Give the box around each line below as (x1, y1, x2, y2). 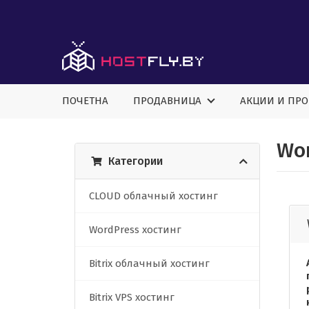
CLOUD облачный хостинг (89, 190, 218, 203)
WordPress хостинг (89, 223, 181, 237)
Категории (108, 154, 163, 168)
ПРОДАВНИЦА (133, 94, 207, 108)
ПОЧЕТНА (62, 94, 108, 108)
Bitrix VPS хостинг (89, 291, 175, 304)
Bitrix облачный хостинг (89, 257, 210, 270)
